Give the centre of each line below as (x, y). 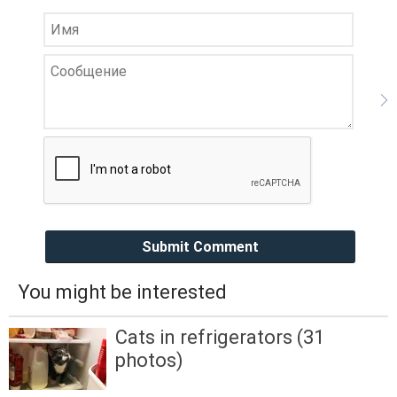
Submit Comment (200, 246)
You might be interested (122, 292)
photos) (149, 361)
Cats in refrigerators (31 (220, 338)
